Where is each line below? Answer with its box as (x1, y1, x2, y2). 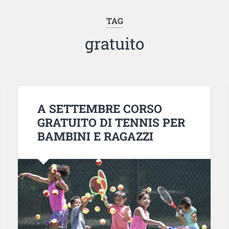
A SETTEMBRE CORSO (37, 100, 162, 116)
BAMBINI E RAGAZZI (37, 128, 153, 144)
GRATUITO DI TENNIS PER (37, 114, 185, 130)
